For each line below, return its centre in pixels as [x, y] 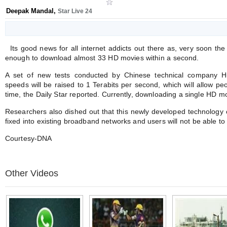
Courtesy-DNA [29, 138]
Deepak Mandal [30, 11]
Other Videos [32, 173]
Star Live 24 [75, 11]
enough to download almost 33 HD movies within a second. [102, 58]
